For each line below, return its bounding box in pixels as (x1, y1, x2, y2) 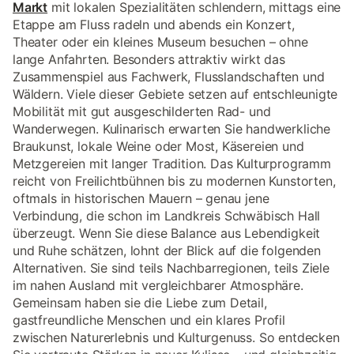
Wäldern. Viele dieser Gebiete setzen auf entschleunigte (13, 86, 338, 102)
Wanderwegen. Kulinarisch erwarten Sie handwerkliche (13, 121, 331, 137)
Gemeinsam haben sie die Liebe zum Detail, (13, 295, 267, 311)
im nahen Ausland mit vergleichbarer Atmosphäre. (13, 277, 303, 293)
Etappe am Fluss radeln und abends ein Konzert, (13, 17, 295, 32)
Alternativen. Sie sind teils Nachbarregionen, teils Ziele (13, 260, 330, 276)
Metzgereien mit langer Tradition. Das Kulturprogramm (13, 156, 331, 171)
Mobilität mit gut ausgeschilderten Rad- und (13, 104, 271, 119)
